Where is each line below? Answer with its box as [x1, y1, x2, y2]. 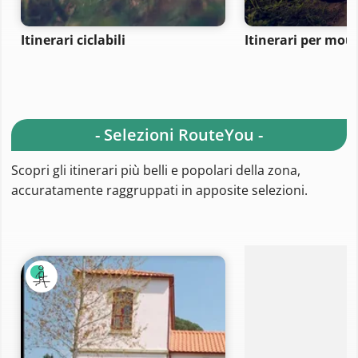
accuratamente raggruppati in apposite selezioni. [11, 181, 308, 200]
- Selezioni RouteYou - [95, 124, 263, 146]
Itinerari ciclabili [21, 31, 125, 50]
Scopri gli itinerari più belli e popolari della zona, [11, 161, 300, 180]
